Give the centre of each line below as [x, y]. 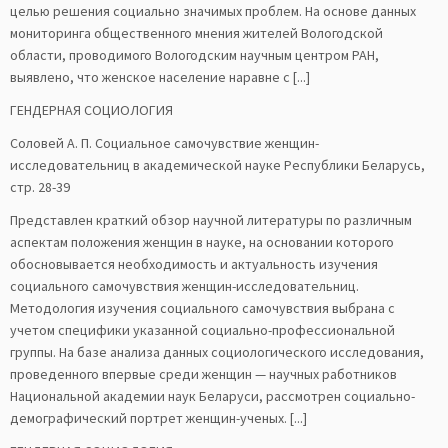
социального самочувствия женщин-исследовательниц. [184, 286]
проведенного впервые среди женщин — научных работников [203, 374]
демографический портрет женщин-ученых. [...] [158, 418]
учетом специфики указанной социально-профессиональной [202, 330]
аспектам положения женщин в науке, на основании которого [202, 242]
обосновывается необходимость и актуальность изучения [194, 264]
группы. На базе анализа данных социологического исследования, [217, 352]
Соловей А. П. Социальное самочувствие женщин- [164, 143]
